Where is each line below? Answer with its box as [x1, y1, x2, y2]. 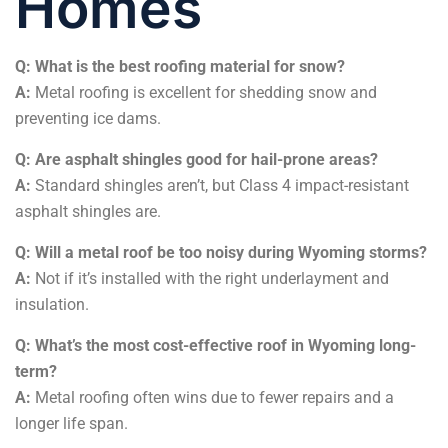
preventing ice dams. [15, 108, 161, 128]
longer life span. [15, 413, 128, 433]
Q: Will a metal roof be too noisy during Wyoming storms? [15, 242, 427, 262]
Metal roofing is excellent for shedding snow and [31, 82, 377, 102]
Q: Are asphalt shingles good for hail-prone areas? [15, 149, 378, 169]
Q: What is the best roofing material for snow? [15, 56, 345, 76]
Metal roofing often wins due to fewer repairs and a [31, 387, 394, 407]
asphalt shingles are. [15, 201, 161, 221]
